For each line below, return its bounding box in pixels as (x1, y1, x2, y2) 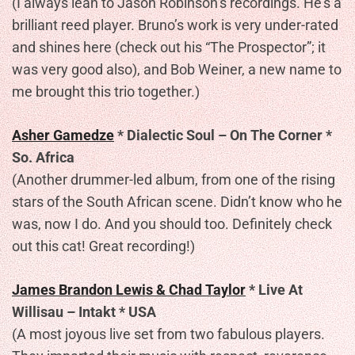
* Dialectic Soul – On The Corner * (114, 127, 332, 143)
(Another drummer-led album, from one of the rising (12, 171, 335, 188)
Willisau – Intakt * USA (12, 303, 156, 320)
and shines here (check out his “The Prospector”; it (12, 39, 326, 55)
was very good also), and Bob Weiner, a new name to (12, 61, 342, 78)
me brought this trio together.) (12, 83, 200, 100)
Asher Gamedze (12, 127, 114, 143)
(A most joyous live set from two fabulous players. (12, 326, 325, 342)
